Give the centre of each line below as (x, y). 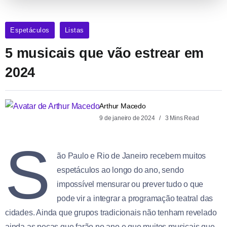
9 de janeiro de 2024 (128, 118)
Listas (74, 30)
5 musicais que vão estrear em (105, 53)
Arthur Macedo (123, 106)
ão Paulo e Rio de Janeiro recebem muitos (131, 156)
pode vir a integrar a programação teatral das (135, 198)
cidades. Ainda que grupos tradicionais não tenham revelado (111, 212)
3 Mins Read (181, 118)
